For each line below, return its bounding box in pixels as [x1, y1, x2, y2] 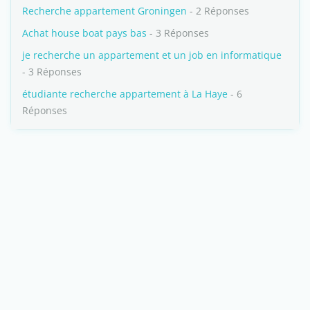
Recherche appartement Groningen [22, 4, 187, 17]
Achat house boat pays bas [22, 26, 147, 39]
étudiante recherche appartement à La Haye [22, 87, 228, 100]
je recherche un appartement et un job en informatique [22, 48, 282, 62]
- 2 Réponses [187, 4, 249, 17]
